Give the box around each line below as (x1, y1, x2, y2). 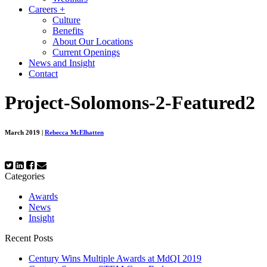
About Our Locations (52, 36, 133, 46)
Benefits (52, 26, 83, 36)
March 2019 (5, 129, 42, 136)
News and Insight (29, 58, 95, 68)
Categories (5, 171, 45, 182)
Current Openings (52, 47, 120, 57)
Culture (52, 15, 80, 25)
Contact (29, 69, 58, 79)
